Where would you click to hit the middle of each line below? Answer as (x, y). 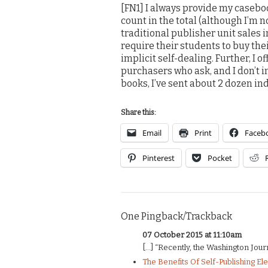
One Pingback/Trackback (176, 217)
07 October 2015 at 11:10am (192, 235)
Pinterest (159, 158)
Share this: (138, 113)
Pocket (220, 158)
